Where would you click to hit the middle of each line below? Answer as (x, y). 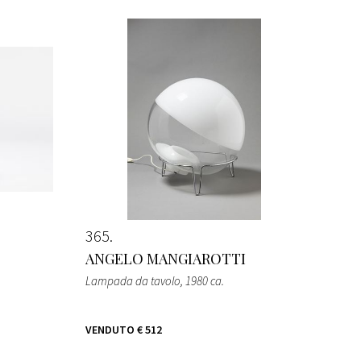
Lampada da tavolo (133, 280)
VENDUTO (110, 329)
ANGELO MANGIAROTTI (166, 258)
